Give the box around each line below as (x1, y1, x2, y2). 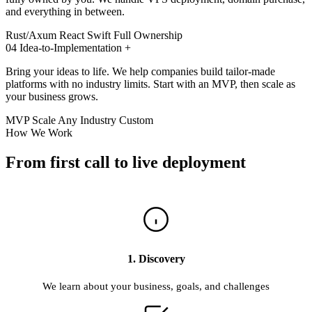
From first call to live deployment (6, 153, 246, 171)
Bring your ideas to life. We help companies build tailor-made (6, 65, 275, 77)
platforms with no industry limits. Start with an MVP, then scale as (6, 77, 295, 90)
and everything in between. (6, 5, 125, 17)
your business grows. (6, 90, 98, 102)
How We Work (6, 126, 72, 139)
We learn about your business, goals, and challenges (42, 279, 270, 292)
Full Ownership (114, 29, 182, 41)
